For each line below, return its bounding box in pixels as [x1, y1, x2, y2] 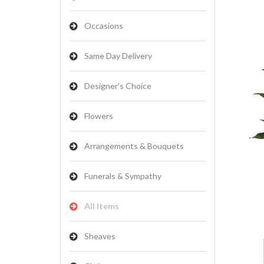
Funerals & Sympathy [84, 171, 161, 181]
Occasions [84, 21, 123, 31]
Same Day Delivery [84, 51, 152, 61]
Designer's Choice [84, 81, 151, 91]
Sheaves [84, 231, 115, 241]
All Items [84, 201, 119, 211]
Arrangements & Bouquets [84, 141, 184, 151]
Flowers [84, 111, 113, 121]
